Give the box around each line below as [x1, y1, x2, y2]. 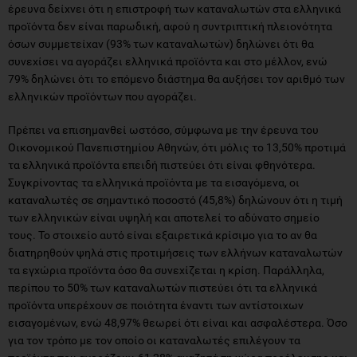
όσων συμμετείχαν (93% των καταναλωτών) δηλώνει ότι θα [8, 37, 314, 50]
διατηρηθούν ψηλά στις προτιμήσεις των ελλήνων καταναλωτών [8, 245, 343, 259]
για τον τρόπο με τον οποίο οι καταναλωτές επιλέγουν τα [8, 333, 300, 347]
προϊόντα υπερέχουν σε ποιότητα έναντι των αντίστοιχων [8, 298, 304, 312]
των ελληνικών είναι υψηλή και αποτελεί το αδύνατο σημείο [8, 210, 320, 224]
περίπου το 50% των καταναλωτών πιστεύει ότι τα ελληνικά [8, 280, 317, 294]
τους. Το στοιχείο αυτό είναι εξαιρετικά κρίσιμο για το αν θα [8, 228, 317, 241]
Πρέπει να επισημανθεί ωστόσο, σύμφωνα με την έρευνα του [8, 123, 319, 136]
